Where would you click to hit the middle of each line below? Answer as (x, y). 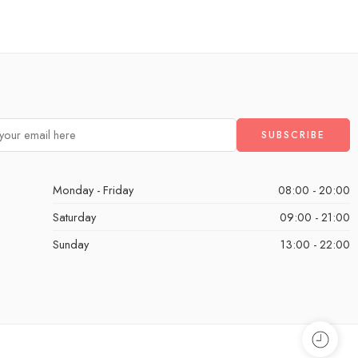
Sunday (70, 245)
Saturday (74, 217)
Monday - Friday (93, 190)
